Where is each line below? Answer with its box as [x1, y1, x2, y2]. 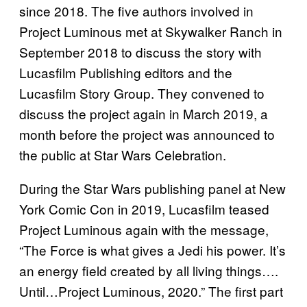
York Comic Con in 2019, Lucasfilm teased [19, 199, 269, 219]
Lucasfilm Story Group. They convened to [19, 84, 265, 103]
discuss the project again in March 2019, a [19, 104, 268, 123]
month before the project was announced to [19, 125, 275, 144]
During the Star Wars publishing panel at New [19, 179, 286, 198]
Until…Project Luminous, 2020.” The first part [19, 282, 283, 301]
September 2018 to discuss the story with [19, 42, 262, 62]
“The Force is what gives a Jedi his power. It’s [19, 241, 286, 260]
